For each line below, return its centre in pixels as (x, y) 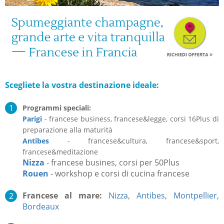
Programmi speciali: (57, 107)
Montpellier (195, 195)
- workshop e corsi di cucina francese (119, 173)
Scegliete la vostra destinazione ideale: (82, 85)
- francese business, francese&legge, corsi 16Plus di (130, 118)
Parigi (32, 118)
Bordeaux (41, 206)
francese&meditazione (60, 151)
